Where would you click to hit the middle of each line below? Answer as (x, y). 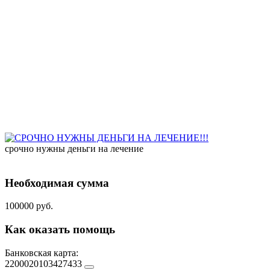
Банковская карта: (42, 253)
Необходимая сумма (57, 183)
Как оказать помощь (60, 230)
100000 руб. (29, 206)
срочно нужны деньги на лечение (74, 148)
